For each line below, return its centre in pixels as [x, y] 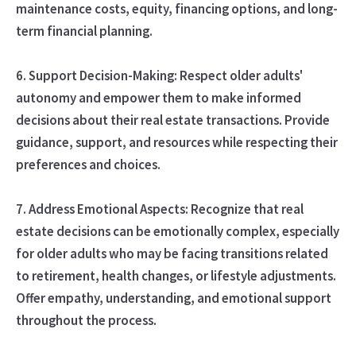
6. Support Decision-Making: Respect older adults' [159, 75]
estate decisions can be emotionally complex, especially [177, 231]
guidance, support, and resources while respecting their [176, 142]
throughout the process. [86, 320]
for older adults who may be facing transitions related [172, 253]
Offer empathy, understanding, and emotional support [173, 298]
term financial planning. [84, 31]
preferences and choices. [88, 164]
